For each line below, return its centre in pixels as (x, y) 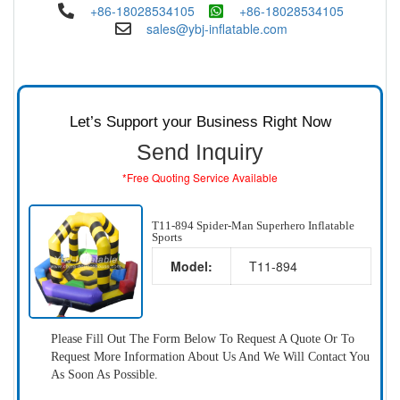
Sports (167, 237)
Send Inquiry (200, 152)
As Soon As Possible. (104, 374)
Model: (191, 266)
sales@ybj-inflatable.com (217, 29)
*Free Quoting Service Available (200, 177)
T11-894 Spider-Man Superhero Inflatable (253, 225)
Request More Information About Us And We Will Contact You (210, 356)
